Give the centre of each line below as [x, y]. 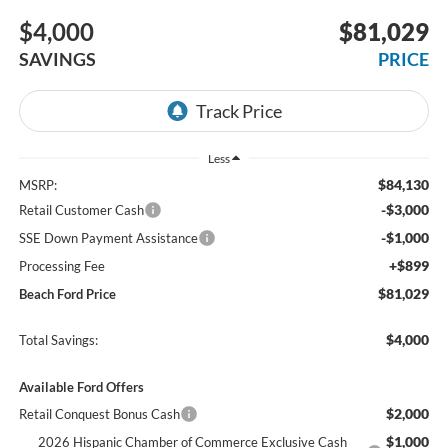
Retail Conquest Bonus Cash [99, 413]
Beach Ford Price [67, 293]
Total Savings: [58, 339]
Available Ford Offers [81, 386]
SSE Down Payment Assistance [108, 237]
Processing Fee [61, 265]
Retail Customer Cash [81, 209]
